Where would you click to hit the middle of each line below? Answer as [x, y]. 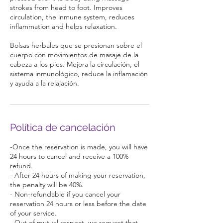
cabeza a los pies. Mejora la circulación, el [75, 64]
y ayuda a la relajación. [45, 83]
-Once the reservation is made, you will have [79, 147]
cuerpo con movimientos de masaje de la [74, 55]
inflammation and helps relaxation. [63, 27]
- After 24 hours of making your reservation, [78, 175]
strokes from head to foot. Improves [66, 8]
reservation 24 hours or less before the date [78, 204]
